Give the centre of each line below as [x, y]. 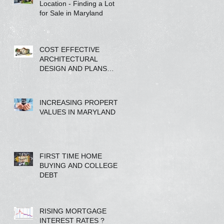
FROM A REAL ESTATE [77, 78]
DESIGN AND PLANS [73, 68]
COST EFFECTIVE [69, 49]
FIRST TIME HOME [71, 156]
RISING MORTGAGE [73, 211]
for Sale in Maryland [71, 13]
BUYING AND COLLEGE [78, 165]
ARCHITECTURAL [69, 59]
